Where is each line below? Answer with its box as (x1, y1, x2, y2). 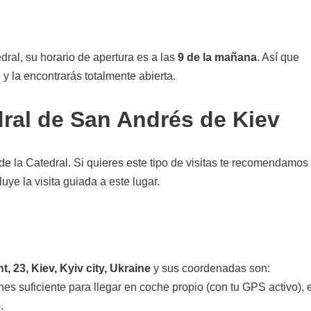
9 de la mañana (178, 51, 257, 63)
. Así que (257, 51, 299, 63)
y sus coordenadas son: (151, 262, 270, 274)
